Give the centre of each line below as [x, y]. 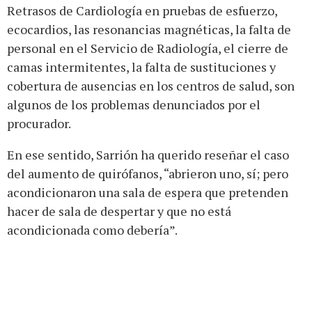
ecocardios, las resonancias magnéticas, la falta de [149, 29]
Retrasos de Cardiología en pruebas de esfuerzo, [142, 10]
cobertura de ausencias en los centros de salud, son [151, 85]
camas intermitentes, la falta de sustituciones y [141, 67]
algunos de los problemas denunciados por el [134, 104]
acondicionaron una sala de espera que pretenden [148, 192]
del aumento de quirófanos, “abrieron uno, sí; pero [148, 173]
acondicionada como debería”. [92, 229]
